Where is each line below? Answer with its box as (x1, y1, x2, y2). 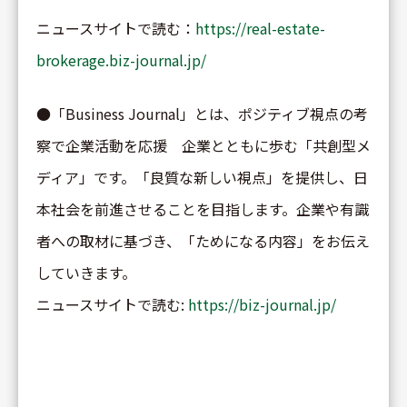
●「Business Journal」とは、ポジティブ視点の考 (36, 102, 368, 124)
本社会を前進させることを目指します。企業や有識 (36, 197, 369, 220)
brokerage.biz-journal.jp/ (36, 48, 206, 71)
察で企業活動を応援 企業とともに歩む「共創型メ (36, 134, 371, 156)
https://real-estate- (195, 16, 325, 39)
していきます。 (36, 261, 136, 283)
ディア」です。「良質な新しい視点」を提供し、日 (36, 165, 368, 188)
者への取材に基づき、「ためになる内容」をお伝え (36, 229, 370, 252)
